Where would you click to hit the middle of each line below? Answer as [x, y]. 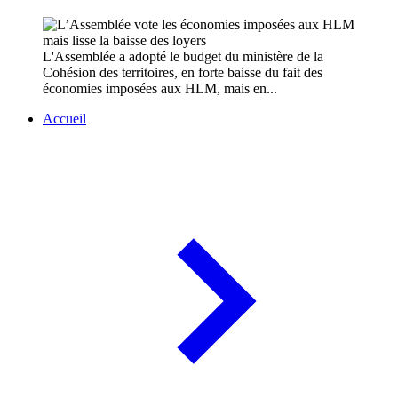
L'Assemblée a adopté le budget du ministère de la [183, 57]
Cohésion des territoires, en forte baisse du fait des [183, 73]
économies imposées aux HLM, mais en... [160, 89]
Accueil [64, 119]
